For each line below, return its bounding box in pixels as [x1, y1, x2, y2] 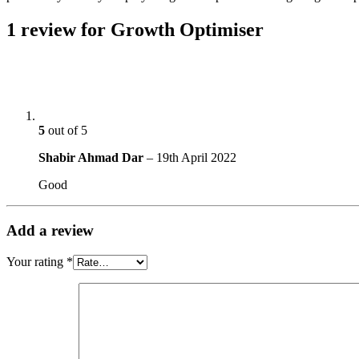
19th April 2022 [156, 151, 236, 165]
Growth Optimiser [111, 18, 264, 40]
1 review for [6, 18, 111, 40]
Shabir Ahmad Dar [38, 151, 143, 165]
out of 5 [45, 123, 87, 138]
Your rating [6, 254, 67, 268]
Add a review [6, 222, 94, 240]
